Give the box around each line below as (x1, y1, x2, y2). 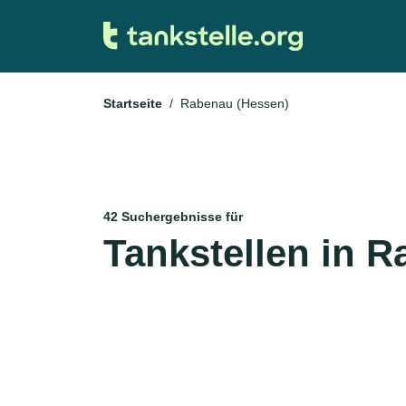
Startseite (103, 96, 162, 111)
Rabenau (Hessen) (180, 96, 289, 111)
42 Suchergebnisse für (103, 209, 243, 224)
